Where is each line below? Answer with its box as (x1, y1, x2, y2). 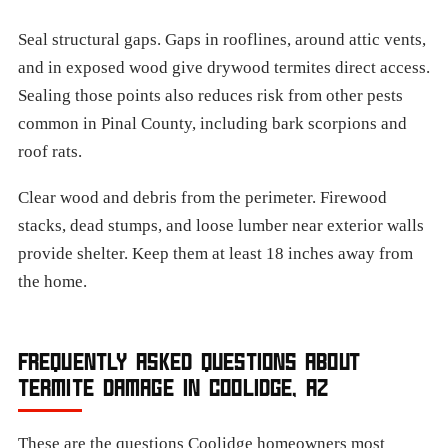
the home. (18, 272, 87, 291)
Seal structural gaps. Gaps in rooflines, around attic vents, (18, 30, 426, 49)
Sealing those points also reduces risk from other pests (18, 86, 403, 105)
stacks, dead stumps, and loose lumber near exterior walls (18, 216, 424, 235)
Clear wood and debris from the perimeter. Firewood (18, 188, 387, 207)
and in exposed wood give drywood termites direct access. (18, 58, 430, 77)
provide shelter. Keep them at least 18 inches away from (18, 244, 413, 263)
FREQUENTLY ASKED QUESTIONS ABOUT (18, 349, 360, 373)
